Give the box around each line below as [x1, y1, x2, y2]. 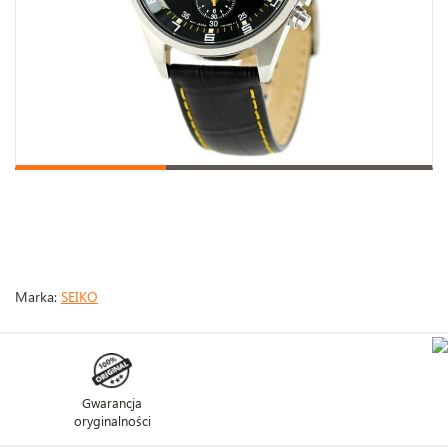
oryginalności [73, 411, 151, 429]
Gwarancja [82, 393, 142, 411]
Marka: [15, 286, 61, 306]
